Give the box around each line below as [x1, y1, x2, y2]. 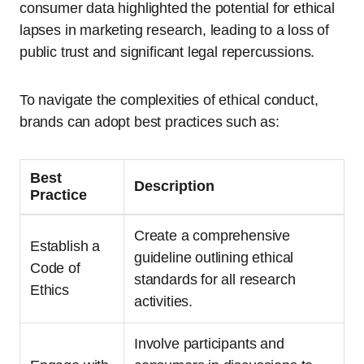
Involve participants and [134, 336, 284, 353]
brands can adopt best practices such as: [19, 114, 279, 131]
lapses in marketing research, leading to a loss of [19, 22, 330, 39]
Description [134, 178, 214, 195]
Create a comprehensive [134, 227, 291, 245]
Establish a [30, 238, 101, 255]
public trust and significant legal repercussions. [19, 44, 315, 61]
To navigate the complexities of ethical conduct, [19, 92, 318, 109]
